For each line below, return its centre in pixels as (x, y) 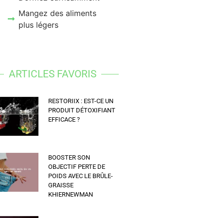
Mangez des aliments (58, 13)
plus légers (39, 25)
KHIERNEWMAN (71, 194)
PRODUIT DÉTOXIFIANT (82, 110)
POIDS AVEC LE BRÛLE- (81, 176)
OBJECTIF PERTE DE (77, 166)
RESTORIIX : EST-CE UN (81, 101)
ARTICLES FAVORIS (52, 74)
